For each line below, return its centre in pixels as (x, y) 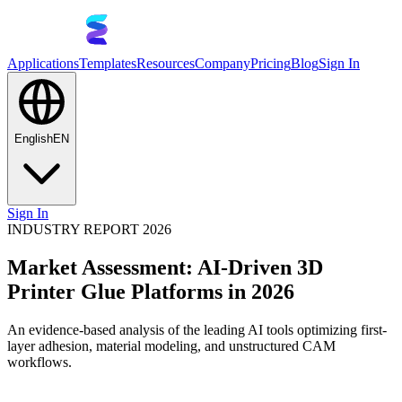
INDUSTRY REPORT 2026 (89, 229)
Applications (43, 63)
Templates (108, 63)
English (34, 139)
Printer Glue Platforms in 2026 (151, 291)
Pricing (271, 63)
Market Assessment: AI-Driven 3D (165, 267)
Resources (166, 63)
